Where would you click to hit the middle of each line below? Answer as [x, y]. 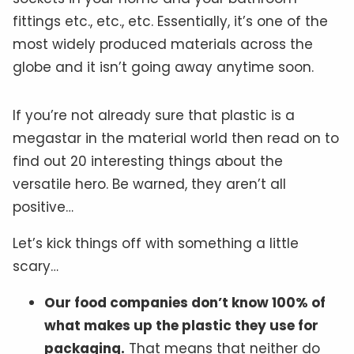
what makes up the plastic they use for [181, 325]
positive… [43, 207]
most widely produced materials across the [163, 44]
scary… [36, 266]
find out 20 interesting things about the [148, 161]
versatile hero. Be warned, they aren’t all [149, 184]
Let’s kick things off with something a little [156, 243]
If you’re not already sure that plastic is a [154, 115]
